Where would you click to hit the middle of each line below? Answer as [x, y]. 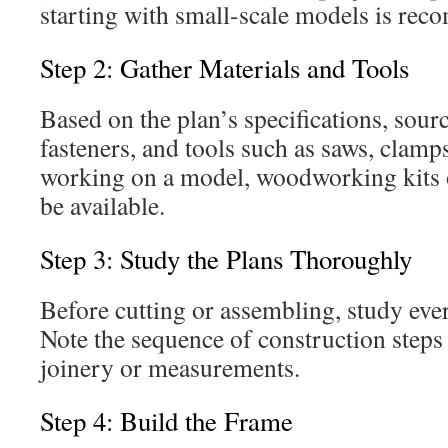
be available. [102, 205]
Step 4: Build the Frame [166, 421]
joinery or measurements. [170, 367]
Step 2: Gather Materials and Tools [224, 68]
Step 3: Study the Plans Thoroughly [226, 259]
